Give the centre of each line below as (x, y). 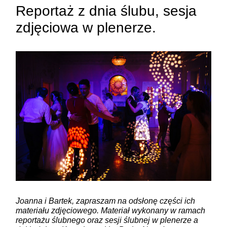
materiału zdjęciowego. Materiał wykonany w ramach (111, 210)
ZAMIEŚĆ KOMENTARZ (77, 83)
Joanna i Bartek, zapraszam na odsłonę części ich (106, 201)
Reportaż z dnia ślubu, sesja (106, 11)
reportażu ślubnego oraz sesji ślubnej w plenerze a (107, 220)
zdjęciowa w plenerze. (86, 27)
